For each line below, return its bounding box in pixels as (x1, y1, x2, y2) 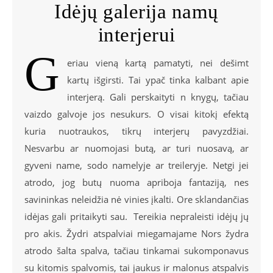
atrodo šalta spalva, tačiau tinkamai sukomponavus (24, 244, 249, 257)
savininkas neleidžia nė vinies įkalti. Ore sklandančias (24, 193, 249, 206)
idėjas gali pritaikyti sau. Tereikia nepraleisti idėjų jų (24, 210, 249, 223)
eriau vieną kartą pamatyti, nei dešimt (67, 57, 249, 69)
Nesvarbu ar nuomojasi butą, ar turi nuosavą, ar (24, 142, 249, 155)
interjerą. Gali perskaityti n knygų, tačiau (67, 91, 249, 104)
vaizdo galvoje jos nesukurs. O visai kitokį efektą (24, 108, 249, 121)
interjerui (97, 24, 175, 46)
